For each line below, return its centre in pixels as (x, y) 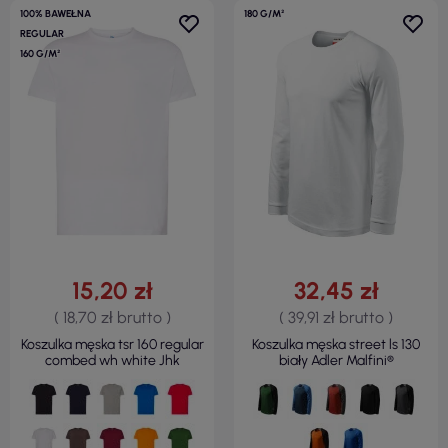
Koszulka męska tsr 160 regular (112, 345)
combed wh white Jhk (112, 361)
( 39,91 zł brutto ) (336, 318)
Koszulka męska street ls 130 (336, 345)
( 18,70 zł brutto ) (112, 318)
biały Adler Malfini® (336, 361)
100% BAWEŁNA (55, 14)
